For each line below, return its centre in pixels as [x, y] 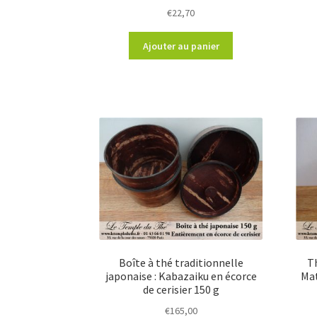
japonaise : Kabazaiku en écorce [181, 276]
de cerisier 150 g [181, 290]
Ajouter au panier [181, 46]
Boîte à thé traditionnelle [181, 263]
